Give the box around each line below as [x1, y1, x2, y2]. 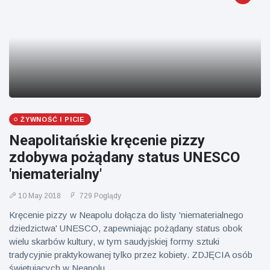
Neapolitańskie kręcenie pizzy [9, 132, 205, 149]
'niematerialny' [9, 166, 102, 183]
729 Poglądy [78, 192, 121, 200]
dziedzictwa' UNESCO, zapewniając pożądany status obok [9, 223, 242, 233]
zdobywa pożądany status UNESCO [9, 149, 240, 166]
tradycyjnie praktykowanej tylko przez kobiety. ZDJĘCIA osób [9, 250, 253, 260]
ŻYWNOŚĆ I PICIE [20, 116, 85, 123]
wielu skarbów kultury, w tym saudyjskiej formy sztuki [9, 236, 219, 246]
